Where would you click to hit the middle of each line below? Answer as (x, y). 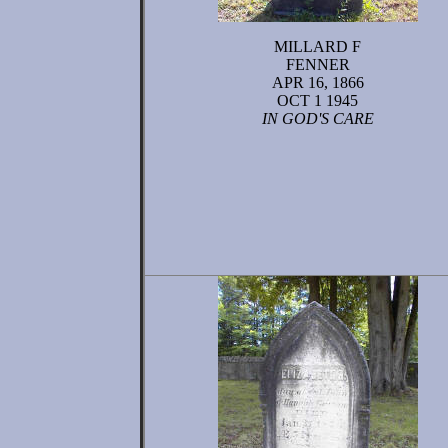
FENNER (317, 64)
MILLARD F (317, 46)
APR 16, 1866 (317, 82)
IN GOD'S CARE (317, 118)
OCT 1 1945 (317, 100)
